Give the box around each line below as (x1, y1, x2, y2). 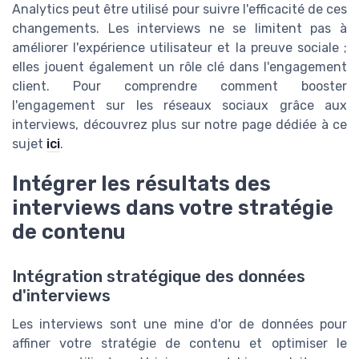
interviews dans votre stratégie (12, 196, 333, 220)
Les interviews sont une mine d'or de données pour (12, 317, 347, 333)
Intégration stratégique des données (12, 267, 305, 287)
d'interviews (12, 286, 111, 306)
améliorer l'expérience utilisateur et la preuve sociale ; (12, 39, 347, 55)
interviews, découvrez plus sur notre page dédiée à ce (12, 116, 347, 132)
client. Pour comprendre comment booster (12, 78, 347, 94)
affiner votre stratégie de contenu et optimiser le (12, 336, 347, 352)
